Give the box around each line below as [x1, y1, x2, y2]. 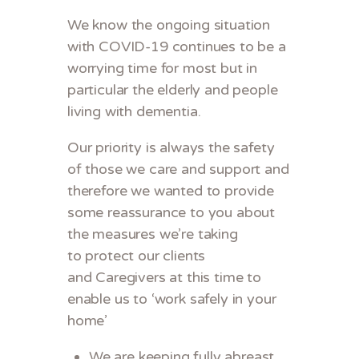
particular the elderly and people [67, 81, 278, 99]
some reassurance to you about [67, 204, 276, 222]
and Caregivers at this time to [67, 268, 261, 287]
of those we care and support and [67, 160, 289, 179]
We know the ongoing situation [67, 16, 271, 34]
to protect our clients [67, 247, 206, 265]
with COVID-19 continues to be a [67, 38, 286, 56]
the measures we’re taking [67, 225, 238, 244]
